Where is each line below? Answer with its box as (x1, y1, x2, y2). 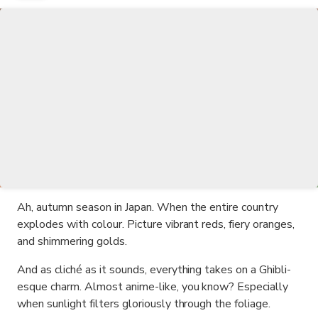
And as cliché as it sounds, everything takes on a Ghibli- (17, 262, 292, 278)
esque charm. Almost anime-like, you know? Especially (17, 279, 289, 295)
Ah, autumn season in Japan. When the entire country (17, 199, 279, 215)
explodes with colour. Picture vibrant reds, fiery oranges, (17, 216, 295, 232)
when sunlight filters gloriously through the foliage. (17, 296, 271, 312)
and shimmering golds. (17, 234, 127, 249)
